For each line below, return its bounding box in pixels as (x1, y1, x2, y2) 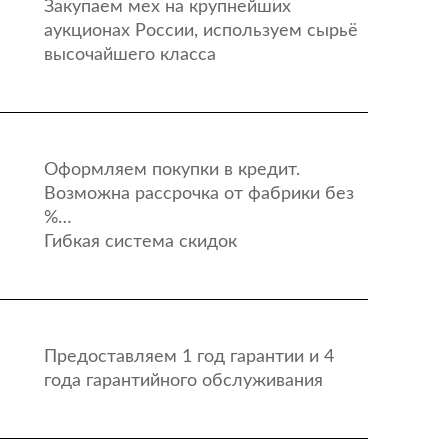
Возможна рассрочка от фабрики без (43, 185, 354, 203)
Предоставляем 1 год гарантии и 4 (43, 348, 334, 366)
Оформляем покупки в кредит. (43, 161, 300, 179)
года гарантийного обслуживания (43, 372, 323, 390)
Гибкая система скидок (43, 233, 237, 251)
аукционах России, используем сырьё (43, 22, 358, 40)
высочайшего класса (43, 46, 216, 64)
